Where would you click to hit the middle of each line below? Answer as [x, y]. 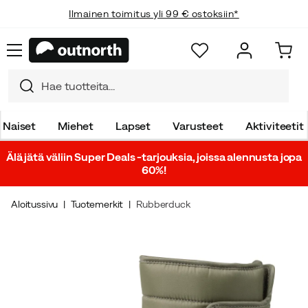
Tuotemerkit [97, 204]
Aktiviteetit [274, 125]
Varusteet [198, 125]
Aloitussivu [35, 204]
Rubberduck [163, 204]
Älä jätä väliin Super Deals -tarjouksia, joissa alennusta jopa [154, 157]
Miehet [76, 125]
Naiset [20, 125]
